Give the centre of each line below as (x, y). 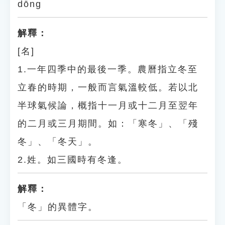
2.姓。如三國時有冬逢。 (73, 160)
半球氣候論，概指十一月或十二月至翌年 (108, 105)
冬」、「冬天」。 (58, 142)
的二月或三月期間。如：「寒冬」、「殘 (108, 124)
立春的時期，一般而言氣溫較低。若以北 (108, 87)
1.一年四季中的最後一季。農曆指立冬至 (108, 69)
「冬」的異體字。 (58, 207)
